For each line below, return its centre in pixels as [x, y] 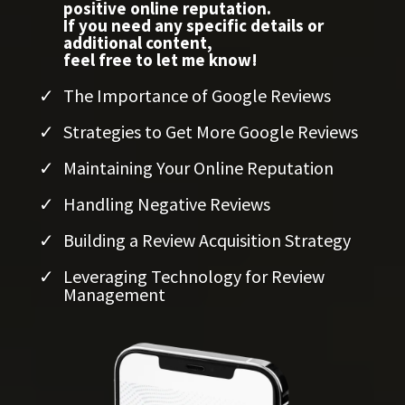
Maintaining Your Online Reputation [198, 168]
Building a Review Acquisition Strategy [207, 240]
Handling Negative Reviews [167, 204]
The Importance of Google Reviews [197, 96]
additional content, [138, 43]
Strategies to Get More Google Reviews [211, 132]
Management [114, 295]
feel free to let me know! [160, 60]
